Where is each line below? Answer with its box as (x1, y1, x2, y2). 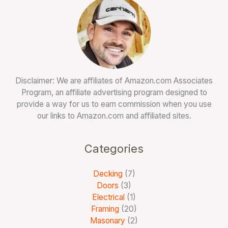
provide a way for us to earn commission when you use (16, 99, 212, 109)
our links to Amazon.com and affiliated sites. (37, 111, 191, 121)
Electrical (92, 192, 125, 203)
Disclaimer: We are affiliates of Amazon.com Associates (15, 76, 213, 86)
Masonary (90, 216, 125, 226)
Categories (84, 142, 144, 156)
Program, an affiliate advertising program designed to (21, 88, 207, 98)
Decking (93, 169, 123, 179)
